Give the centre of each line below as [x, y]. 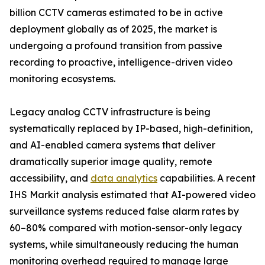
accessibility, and [50, 178]
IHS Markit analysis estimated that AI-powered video [132, 195]
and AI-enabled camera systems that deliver [112, 145]
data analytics [124, 178]
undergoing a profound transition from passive [116, 46]
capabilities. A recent [206, 178]
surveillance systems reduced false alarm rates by [124, 211]
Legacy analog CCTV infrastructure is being [110, 112]
